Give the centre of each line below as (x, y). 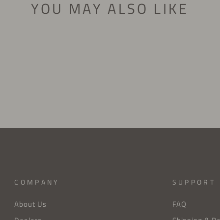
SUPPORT (194, 182)
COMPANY (37, 182)
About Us (30, 204)
